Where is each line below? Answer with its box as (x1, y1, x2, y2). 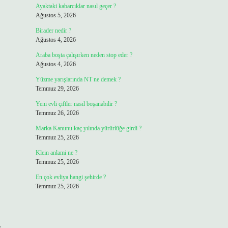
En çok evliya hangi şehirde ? (35, 174, 106, 181)
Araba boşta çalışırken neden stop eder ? (35, 51, 132, 59)
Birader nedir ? (35, 27, 71, 34)
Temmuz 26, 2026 (35, 109, 79, 117)
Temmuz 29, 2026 (35, 85, 79, 92)
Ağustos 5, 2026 (35, 12, 76, 19)
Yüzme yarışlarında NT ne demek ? (35, 76, 121, 83)
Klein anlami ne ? (35, 149, 77, 156)
